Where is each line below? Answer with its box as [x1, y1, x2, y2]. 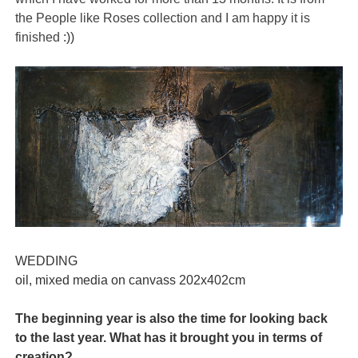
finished [15, 30, 64, 45]
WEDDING [15, 253, 78, 268]
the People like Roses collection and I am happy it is [15, 11, 311, 26]
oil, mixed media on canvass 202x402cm [15, 272, 246, 287]
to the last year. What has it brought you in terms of [15, 330, 323, 344]
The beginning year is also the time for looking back [15, 311, 328, 325]
